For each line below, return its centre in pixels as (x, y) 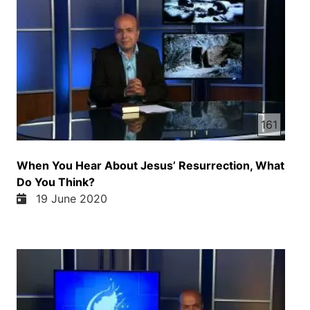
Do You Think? (56, 182)
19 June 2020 (68, 198)
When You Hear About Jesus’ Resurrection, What (151, 165)
